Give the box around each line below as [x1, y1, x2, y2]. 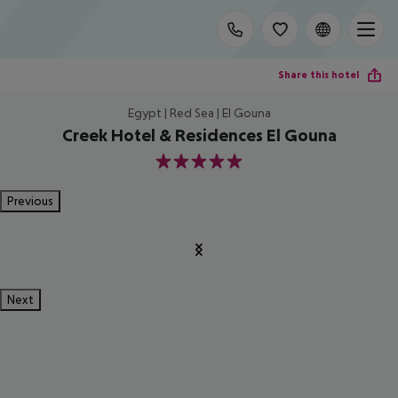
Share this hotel [278, 68, 359, 81]
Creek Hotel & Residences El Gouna [61, 125, 337, 145]
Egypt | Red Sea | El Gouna [127, 106, 271, 120]
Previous [7, 194, 53, 208]
